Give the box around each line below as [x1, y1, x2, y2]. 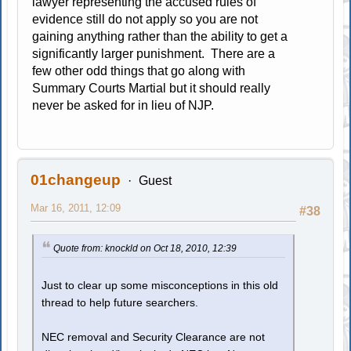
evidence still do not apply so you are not [32, 12, 259, 26]
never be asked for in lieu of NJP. [32, 98, 215, 112]
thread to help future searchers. [42, 297, 199, 309]
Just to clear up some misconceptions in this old [42, 280, 279, 292]
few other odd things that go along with [32, 63, 246, 78]
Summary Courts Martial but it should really [32, 81, 271, 95]
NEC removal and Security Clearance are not [42, 331, 266, 344]
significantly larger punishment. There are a [32, 46, 276, 60]
